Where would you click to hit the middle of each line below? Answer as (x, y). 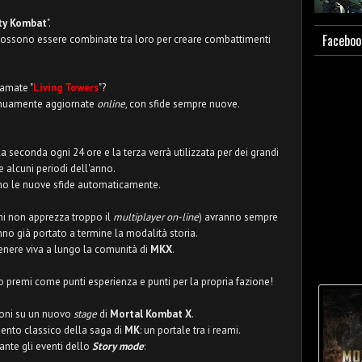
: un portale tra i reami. (190, 330)
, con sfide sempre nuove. (183, 104)
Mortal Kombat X (151, 314)
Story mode (118, 346)
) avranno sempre (238, 217)
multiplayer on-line (156, 217)
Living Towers (66, 88)
